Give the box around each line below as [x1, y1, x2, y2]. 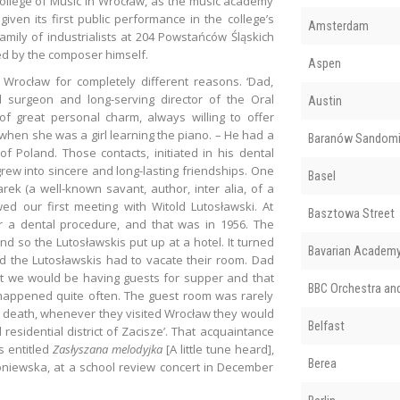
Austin [307, 93, 342, 108]
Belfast [307, 318, 345, 333]
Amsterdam [307, 18, 369, 33]
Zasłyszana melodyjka [52, 340, 166, 357]
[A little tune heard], [165, 340, 274, 357]
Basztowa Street [307, 205, 395, 221]
